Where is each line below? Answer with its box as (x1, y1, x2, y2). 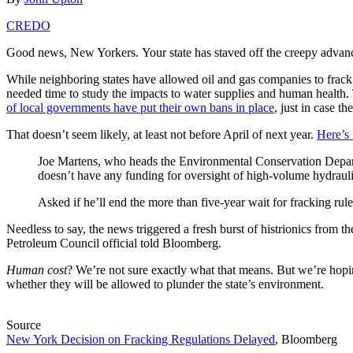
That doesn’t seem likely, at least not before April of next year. (6, 128, 317, 142)
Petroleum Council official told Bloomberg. (6, 236, 221, 251)
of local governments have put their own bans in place (6, 101, 274, 115)
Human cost (6, 263, 67, 277)
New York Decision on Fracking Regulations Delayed (6, 333, 275, 347)
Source (6, 318, 41, 333)
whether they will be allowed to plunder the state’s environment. (6, 277, 324, 292)
